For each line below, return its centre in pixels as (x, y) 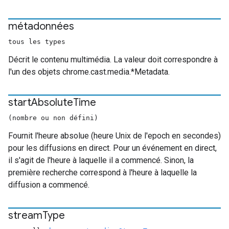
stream (25, 215)
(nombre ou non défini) (53, 118)
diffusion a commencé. (49, 185)
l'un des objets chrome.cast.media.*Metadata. (89, 72)
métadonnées (41, 26)
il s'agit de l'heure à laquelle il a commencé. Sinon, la (101, 160)
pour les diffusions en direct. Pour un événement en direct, (112, 148)
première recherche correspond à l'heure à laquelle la (102, 173)
